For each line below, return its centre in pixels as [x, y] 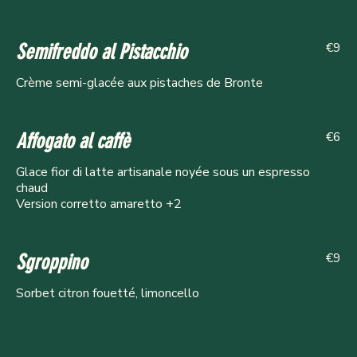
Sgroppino [52, 263]
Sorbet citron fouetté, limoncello [108, 294]
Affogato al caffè [73, 142]
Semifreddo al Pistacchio [102, 53]
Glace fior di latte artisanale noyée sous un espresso [163, 173]
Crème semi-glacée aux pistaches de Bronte [139, 83]
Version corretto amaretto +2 [99, 204]
